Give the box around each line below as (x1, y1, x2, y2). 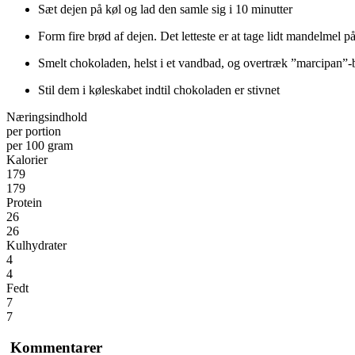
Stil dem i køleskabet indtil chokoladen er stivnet (38, 83, 280, 97)
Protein (6, 196, 48, 210)
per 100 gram (6, 139, 73, 153)
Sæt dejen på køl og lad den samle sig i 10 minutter (38, 2, 292, 17)
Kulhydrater (6, 239, 73, 253)
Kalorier (6, 153, 54, 167)
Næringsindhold (6, 110, 87, 124)
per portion (6, 124, 61, 139)
